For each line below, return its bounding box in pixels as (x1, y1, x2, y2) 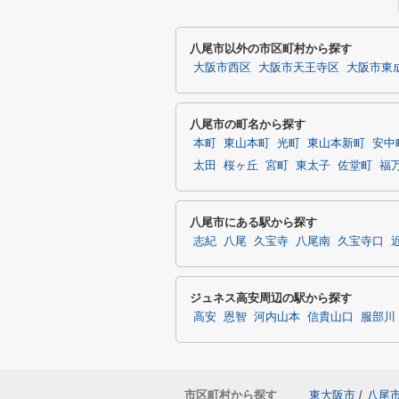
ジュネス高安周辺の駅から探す (190, 291, 352, 305)
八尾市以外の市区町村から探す (190, 42, 352, 55)
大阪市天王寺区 (258, 61, 339, 74)
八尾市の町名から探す (190, 118, 305, 131)
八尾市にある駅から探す (190, 216, 317, 229)
